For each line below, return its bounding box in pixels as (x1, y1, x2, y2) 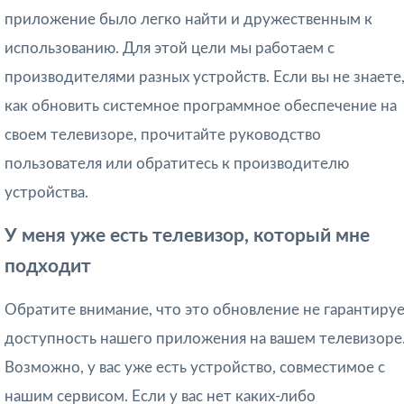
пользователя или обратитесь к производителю (5, 155, 349, 171)
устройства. (5, 184, 88, 200)
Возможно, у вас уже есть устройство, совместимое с (5, 359, 385, 375)
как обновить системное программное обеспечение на (5, 97, 397, 114)
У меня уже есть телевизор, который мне (5, 225, 370, 245)
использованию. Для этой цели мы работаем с (5, 40, 335, 56)
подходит (5, 256, 91, 276)
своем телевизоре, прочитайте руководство (5, 126, 321, 142)
